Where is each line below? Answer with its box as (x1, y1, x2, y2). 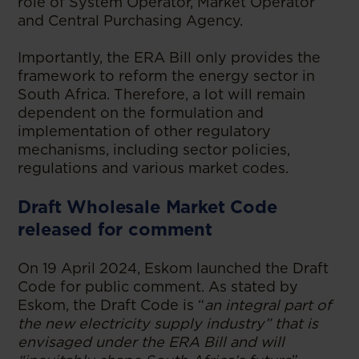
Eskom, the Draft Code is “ (18, 296, 205, 313)
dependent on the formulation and (18, 104, 264, 121)
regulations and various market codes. (18, 159, 289, 176)
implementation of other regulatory (18, 123, 272, 139)
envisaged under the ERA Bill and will (18, 333, 285, 350)
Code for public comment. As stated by (18, 278, 299, 295)
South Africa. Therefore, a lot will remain (18, 86, 306, 103)
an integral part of (204, 296, 333, 313)
